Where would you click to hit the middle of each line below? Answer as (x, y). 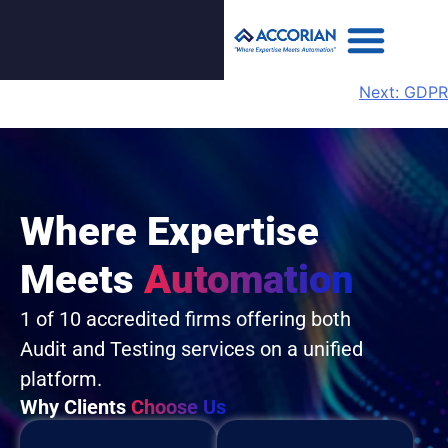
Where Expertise (169, 231)
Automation (249, 279)
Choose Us (178, 407)
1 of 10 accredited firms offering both (185, 319)
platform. (61, 379)
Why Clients (75, 407)
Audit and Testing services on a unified (191, 349)
